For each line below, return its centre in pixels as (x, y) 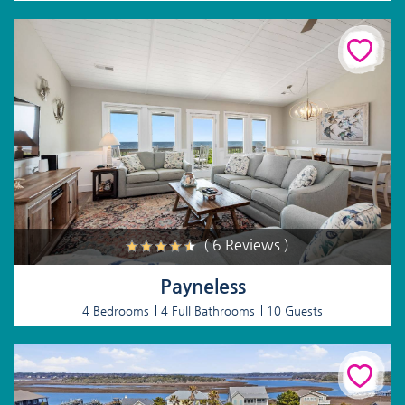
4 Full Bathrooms (208, 310)
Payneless (202, 286)
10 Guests (295, 310)
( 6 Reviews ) (246, 244)
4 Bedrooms (116, 310)
